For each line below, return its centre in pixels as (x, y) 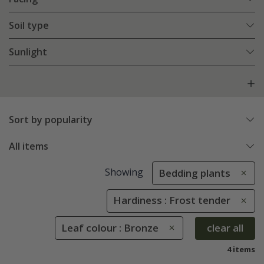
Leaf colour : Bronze (110, 227)
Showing (124, 172)
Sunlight (28, 52)
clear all (225, 228)
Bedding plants (194, 173)
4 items (241, 249)
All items (29, 146)
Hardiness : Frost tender (172, 200)
